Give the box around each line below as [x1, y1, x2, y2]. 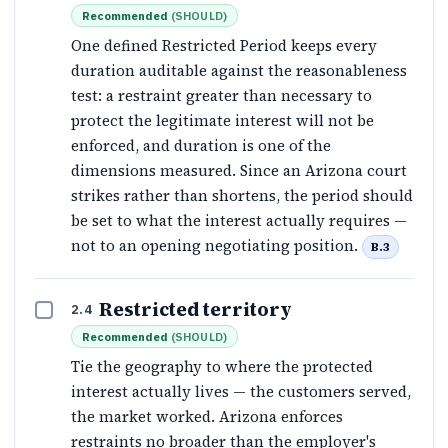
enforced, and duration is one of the [71, 134, 331, 156]
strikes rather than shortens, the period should [71, 184, 413, 206]
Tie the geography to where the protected [71, 356, 373, 378]
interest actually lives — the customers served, [71, 381, 411, 403]
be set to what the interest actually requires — [71, 209, 407, 231]
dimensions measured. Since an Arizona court [71, 159, 407, 181]
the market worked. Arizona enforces [71, 406, 343, 428]
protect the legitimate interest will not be [71, 109, 374, 131]
